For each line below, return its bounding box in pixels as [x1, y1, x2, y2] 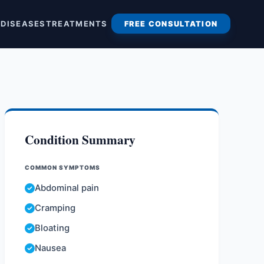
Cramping [35, 203, 76, 213]
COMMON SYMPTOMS [25, 164, 101, 171]
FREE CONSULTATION [124, 19, 218, 28]
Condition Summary [25, 130, 136, 148]
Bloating [35, 222, 70, 233]
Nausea [35, 242, 67, 253]
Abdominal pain [35, 183, 100, 194]
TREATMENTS [45, 19, 108, 29]
